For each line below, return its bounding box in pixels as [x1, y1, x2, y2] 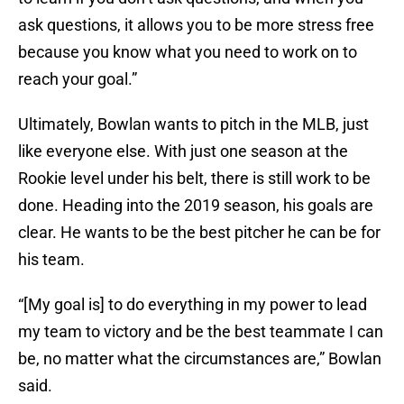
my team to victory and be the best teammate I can [18, 322, 383, 342]
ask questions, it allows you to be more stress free [18, 15, 374, 35]
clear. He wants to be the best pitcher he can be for [18, 223, 381, 243]
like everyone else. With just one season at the [18, 142, 348, 161]
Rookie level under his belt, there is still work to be [18, 169, 371, 188]
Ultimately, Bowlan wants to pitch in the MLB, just [18, 115, 369, 134]
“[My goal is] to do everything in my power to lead [18, 295, 367, 315]
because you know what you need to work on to [18, 42, 357, 62]
